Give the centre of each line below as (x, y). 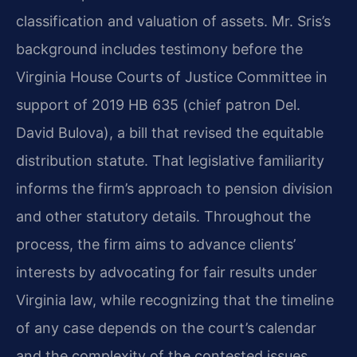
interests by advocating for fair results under (167, 272)
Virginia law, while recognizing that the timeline (175, 300)
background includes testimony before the (159, 49)
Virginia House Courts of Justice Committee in (172, 76)
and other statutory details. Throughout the (163, 216)
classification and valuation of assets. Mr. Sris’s (173, 21)
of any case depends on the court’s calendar (166, 328)
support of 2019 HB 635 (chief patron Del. (158, 104)
